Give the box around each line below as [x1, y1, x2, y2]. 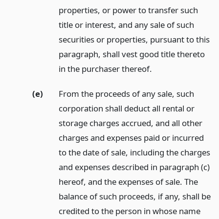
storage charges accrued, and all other [58, 117, 202, 129]
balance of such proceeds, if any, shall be [58, 190, 211, 202]
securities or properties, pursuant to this [58, 33, 210, 45]
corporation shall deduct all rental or [58, 102, 195, 114]
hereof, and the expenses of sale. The [58, 175, 198, 187]
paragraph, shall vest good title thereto [58, 48, 205, 60]
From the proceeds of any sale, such [58, 88, 194, 99]
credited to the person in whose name [58, 205, 200, 217]
